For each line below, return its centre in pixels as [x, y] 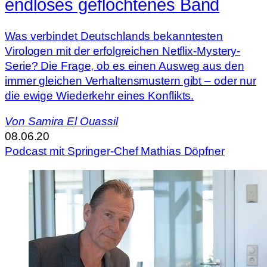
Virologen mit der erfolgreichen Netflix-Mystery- [123, 51]
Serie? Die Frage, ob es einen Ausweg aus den [125, 66]
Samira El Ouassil [73, 122]
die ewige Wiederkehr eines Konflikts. [100, 95]
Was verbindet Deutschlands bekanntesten [114, 36]
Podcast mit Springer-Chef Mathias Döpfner [115, 151]
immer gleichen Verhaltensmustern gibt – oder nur [131, 80]
